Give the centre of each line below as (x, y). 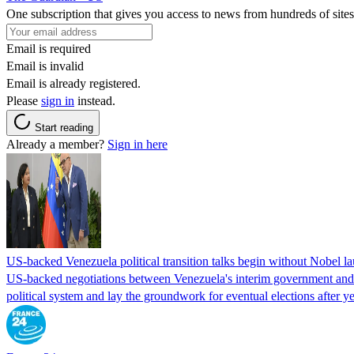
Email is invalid (45, 66)
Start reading (64, 127)
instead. (95, 100)
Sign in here (137, 144)
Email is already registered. (73, 83)
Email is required (49, 48)
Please (24, 100)
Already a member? (57, 144)
